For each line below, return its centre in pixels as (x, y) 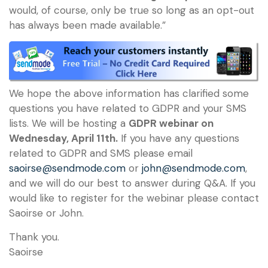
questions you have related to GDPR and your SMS (128, 109)
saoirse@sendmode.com (67, 168)
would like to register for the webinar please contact (134, 198)
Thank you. (34, 237)
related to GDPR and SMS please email (101, 153)
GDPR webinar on (171, 124)
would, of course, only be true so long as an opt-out (132, 10)
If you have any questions (179, 138)
